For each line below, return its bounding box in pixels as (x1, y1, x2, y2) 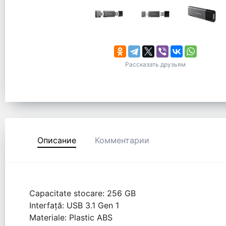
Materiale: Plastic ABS (29, 212, 112, 223)
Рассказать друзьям (125, 61, 186, 69)
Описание (37, 135, 76, 146)
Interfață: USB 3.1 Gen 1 (29, 200, 119, 211)
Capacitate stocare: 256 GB (29, 188, 136, 199)
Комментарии (95, 135, 149, 146)
